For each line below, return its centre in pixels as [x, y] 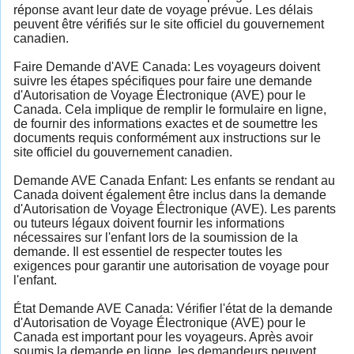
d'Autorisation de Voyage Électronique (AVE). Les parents [175, 209]
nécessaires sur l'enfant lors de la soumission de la [156, 237]
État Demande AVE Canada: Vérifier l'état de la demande [173, 308]
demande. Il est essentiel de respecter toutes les [148, 251]
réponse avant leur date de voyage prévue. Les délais [163, 9]
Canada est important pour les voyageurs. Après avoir [163, 337]
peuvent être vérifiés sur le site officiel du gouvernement [169, 24]
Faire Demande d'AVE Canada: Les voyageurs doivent [167, 66]
